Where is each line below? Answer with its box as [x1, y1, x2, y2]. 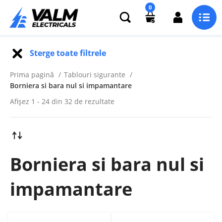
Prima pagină [10, 70, 56, 79]
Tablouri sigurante [64, 70, 127, 79]
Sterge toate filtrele [30, 48, 106, 58]
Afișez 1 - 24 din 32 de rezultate [10, 97, 114, 106]
